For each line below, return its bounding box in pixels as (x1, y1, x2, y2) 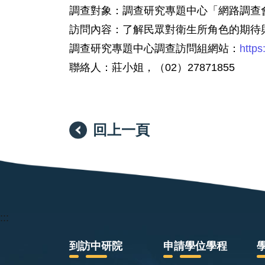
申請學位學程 (163, 240, 227, 252)
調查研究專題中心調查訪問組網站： (69, 43, 240, 54)
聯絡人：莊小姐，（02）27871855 (69, 62, 235, 73)
